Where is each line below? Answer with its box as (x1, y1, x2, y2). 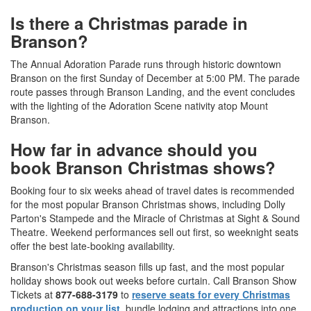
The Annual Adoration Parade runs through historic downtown (10, 57, 281, 72)
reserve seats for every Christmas (132, 287, 290, 302)
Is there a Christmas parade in (10, 11, 248, 35)
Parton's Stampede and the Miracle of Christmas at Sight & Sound (10, 211, 300, 226)
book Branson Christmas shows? (10, 155, 276, 180)
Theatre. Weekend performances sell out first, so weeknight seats (10, 225, 299, 239)
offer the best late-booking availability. (10, 239, 175, 253)
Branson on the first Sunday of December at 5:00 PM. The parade (10, 71, 300, 85)
